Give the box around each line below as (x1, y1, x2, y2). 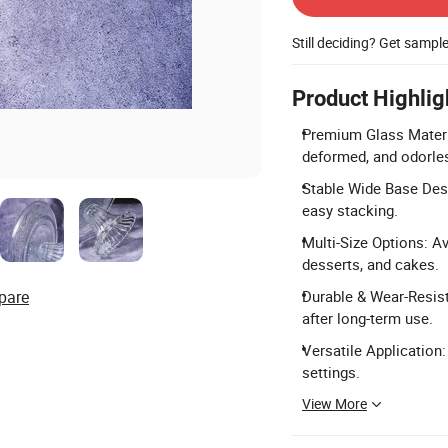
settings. (302, 362, 360, 382)
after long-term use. (302, 308, 433, 328)
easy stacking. (302, 200, 398, 220)
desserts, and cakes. (302, 254, 439, 274)
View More (302, 394, 367, 413)
